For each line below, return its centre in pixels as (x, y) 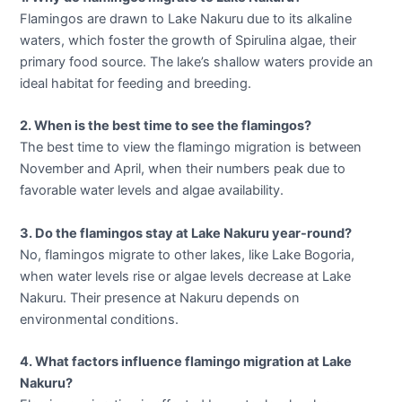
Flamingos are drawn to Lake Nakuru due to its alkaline (186, 19)
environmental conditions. (100, 319)
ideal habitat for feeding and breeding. (136, 84)
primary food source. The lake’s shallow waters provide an (197, 62)
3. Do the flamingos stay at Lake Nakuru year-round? (186, 233)
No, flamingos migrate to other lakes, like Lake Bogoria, (188, 254)
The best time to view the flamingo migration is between (191, 148)
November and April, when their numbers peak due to (183, 169)
